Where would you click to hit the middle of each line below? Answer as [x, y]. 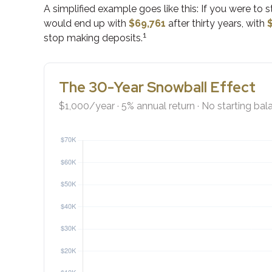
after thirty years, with [216, 23]
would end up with [86, 23]
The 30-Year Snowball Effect [157, 87]
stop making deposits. [93, 38]
